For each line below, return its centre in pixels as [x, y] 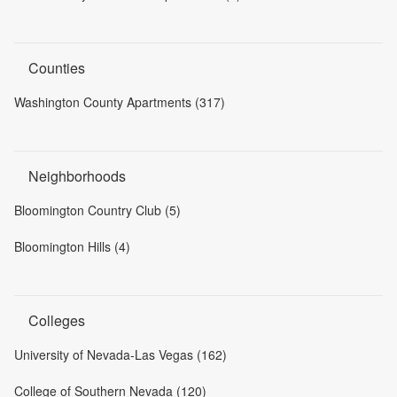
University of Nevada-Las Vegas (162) [121, 354]
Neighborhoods [77, 176]
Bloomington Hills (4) [72, 246]
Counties [57, 68]
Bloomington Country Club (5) [97, 210]
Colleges [57, 320]
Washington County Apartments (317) [120, 102]
